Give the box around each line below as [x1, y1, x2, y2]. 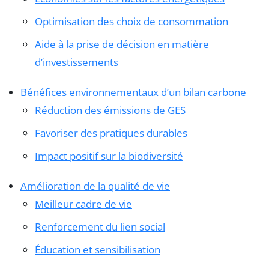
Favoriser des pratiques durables [35, 125, 187, 140]
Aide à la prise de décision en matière [35, 37, 209, 51]
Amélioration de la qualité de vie [20, 178, 170, 193]
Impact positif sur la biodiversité [35, 148, 183, 163]
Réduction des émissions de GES [35, 103, 186, 117]
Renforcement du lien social [35, 219, 165, 234]
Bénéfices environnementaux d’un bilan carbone [20, 85, 246, 99]
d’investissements [35, 55, 118, 69]
